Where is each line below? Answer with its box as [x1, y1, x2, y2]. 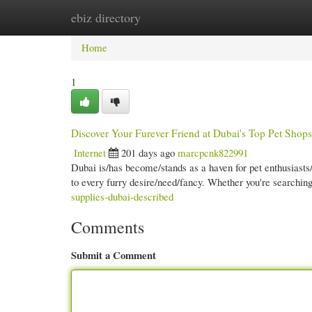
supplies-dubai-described [71, 189, 173, 203]
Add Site [234, 10, 270, 24]
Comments [71, 216, 144, 238]
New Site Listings [139, 10, 213, 24]
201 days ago [121, 146, 175, 159]
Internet [74, 146, 106, 159]
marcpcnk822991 [178, 146, 248, 159]
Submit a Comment [71, 247, 156, 263]
